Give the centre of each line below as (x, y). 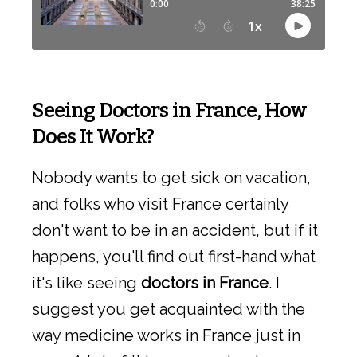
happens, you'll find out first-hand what (174, 256)
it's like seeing (86, 282)
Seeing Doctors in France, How (169, 110)
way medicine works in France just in (166, 335)
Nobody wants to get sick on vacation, (171, 177)
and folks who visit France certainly (160, 204)
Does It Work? (93, 137)
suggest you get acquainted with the (169, 309)
